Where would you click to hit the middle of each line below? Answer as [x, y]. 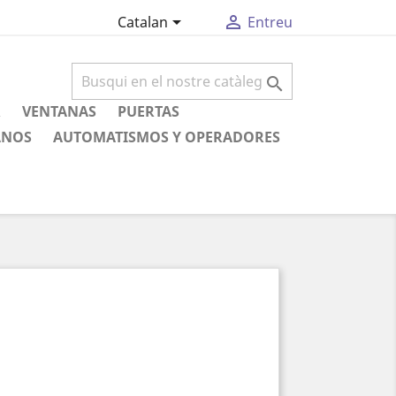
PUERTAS [148, 111]
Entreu [270, 23]
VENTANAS [59, 111]
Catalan [142, 23]
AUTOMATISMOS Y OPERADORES [167, 137]
